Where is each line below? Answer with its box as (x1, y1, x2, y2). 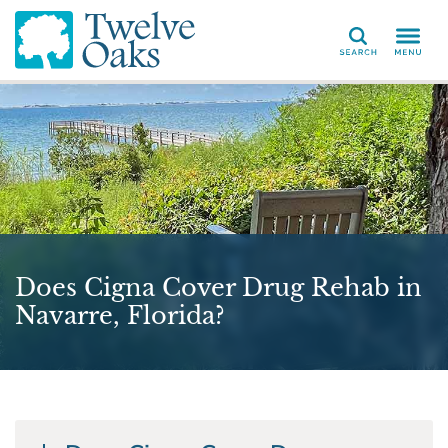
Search (332, 37, 385, 58)
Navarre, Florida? (15, 301, 225, 330)
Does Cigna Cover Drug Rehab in (15, 273, 422, 302)
